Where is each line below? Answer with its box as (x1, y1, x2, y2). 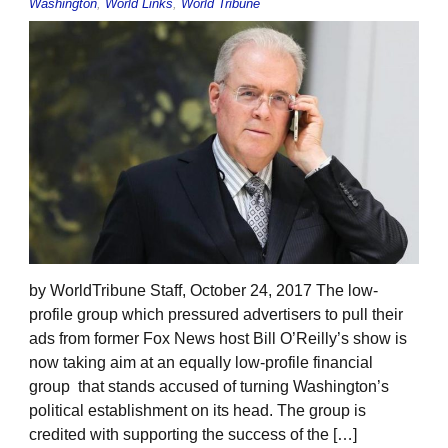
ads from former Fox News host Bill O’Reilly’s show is (29, 330, 407, 348)
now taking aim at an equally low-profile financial (29, 354, 373, 372)
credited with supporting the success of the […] (29, 426, 357, 444)
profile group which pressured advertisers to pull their (29, 306, 403, 324)
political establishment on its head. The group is (29, 402, 366, 420)
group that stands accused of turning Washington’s (29, 378, 389, 396)
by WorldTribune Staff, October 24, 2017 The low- (29, 282, 378, 300)
